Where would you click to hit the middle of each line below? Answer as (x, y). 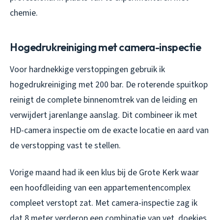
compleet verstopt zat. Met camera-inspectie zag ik (104, 203)
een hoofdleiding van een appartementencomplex (100, 188)
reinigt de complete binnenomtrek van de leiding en (104, 100)
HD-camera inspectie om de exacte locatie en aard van (109, 130)
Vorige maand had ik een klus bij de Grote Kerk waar (104, 172)
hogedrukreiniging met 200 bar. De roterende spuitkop (109, 84)
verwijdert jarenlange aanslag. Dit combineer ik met (104, 115)
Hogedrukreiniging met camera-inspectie (106, 47)
